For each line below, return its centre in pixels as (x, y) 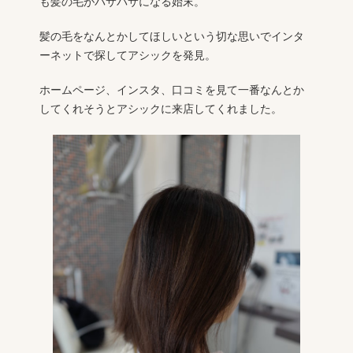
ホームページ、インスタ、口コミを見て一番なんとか (171, 90)
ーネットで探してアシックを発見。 (127, 55)
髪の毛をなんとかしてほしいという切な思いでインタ (171, 36)
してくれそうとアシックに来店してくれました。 (160, 109)
